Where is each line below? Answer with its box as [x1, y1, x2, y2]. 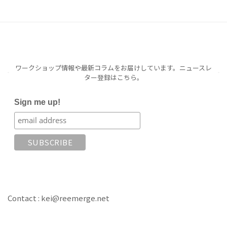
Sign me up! [14, 97, 60, 106]
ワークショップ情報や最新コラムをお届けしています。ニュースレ [15, 62, 212, 72]
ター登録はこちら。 [84, 72, 143, 82]
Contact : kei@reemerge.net [8, 192, 109, 203]
